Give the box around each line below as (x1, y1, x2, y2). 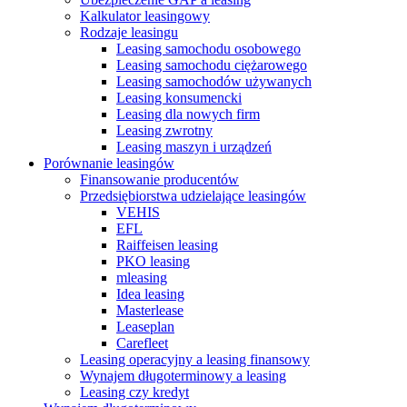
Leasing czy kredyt (80, 384, 189, 400)
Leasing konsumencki (116, 90, 242, 105)
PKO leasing (116, 253, 190, 269)
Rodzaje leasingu (80, 25, 178, 40)
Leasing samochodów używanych (116, 74, 312, 89)
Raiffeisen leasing (116, 237, 218, 253)
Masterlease (116, 303, 184, 318)
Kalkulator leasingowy (80, 8, 210, 24)
